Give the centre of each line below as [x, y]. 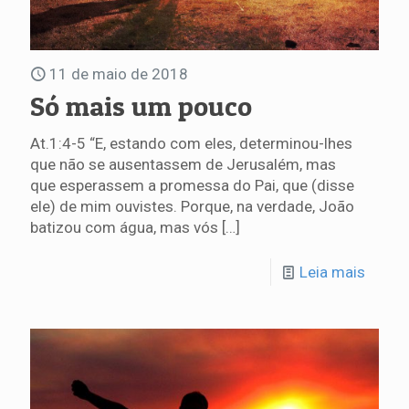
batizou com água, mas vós [124, 227]
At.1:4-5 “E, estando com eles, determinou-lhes [191, 143]
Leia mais [332, 272]
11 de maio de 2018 [119, 73]
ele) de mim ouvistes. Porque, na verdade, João [192, 206]
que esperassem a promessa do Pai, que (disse [192, 185]
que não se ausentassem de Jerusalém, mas [183, 164]
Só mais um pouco [141, 105]
